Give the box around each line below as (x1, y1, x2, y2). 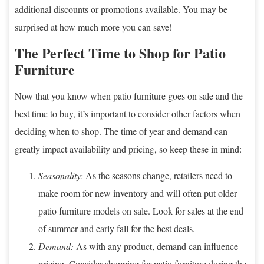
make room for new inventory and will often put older (38, 186, 237, 199)
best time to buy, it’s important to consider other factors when (15, 107, 240, 120)
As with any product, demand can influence (74, 239, 238, 252)
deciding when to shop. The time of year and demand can (15, 124, 227, 137)
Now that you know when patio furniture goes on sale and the (15, 89, 243, 102)
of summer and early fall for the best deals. (38, 222, 195, 235)
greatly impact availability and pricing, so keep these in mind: (15, 142, 242, 155)
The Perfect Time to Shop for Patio (15, 42, 226, 63)
